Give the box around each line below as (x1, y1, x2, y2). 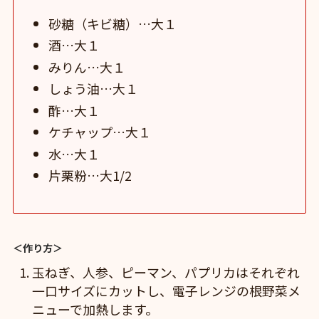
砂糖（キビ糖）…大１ (48, 14, 177, 33)
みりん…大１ (48, 57, 126, 76)
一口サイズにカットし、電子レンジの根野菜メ (31, 281, 300, 300)
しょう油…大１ (48, 79, 139, 98)
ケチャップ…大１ (48, 122, 152, 142)
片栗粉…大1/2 (48, 166, 132, 185)
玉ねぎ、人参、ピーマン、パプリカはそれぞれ (31, 263, 300, 282)
